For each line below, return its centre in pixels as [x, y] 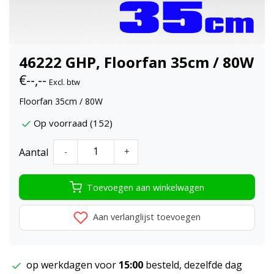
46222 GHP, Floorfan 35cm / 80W [136, 62]
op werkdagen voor [71, 265]
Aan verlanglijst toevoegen [146, 217]
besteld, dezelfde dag [193, 265]
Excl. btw [65, 82]
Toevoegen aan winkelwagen [146, 187]
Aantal [34, 152]
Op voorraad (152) [73, 123]
